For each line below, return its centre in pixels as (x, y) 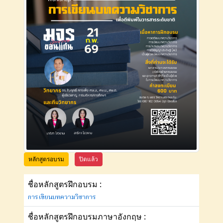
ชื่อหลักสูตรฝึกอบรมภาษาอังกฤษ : (87, 216)
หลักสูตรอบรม (46, 159)
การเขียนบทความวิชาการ (62, 197)
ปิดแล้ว (89, 159)
